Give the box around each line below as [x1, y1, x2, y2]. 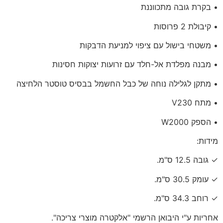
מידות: [197, 135, 218, 146]
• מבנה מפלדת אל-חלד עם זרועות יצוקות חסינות [52, 59, 218, 70]
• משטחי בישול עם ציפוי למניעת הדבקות [80, 40, 218, 50]
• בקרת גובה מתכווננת [141, 2, 218, 12]
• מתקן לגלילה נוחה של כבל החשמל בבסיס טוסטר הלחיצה [16, 78, 218, 89]
